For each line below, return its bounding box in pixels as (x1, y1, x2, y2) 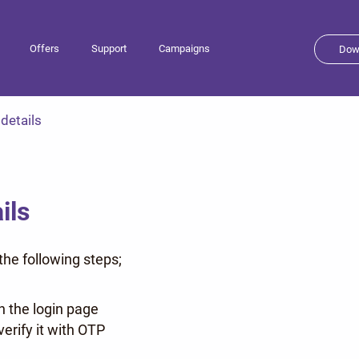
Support (91, 42, 127, 54)
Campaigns (159, 42, 210, 54)
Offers (30, 42, 59, 54)
